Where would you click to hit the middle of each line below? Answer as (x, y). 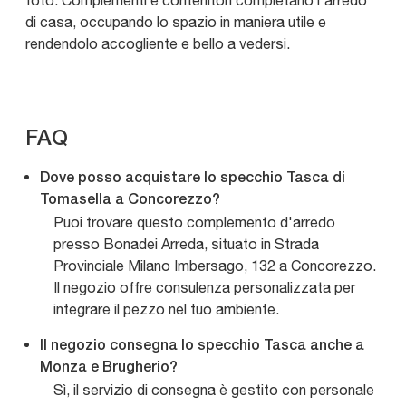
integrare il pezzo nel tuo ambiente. (166, 309)
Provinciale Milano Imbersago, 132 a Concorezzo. (215, 266)
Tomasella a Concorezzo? (130, 201)
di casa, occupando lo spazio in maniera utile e (176, 22)
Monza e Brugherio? (109, 368)
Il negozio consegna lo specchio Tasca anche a (202, 347)
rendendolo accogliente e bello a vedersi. (158, 44)
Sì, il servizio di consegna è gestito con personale (214, 390)
